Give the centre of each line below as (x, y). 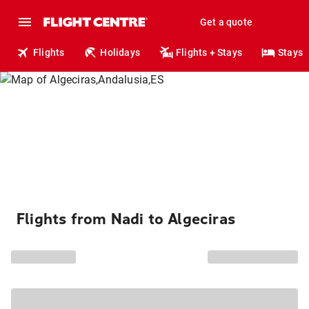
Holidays (120, 52)
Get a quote (226, 22)
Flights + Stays (209, 52)
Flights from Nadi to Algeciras (126, 219)
